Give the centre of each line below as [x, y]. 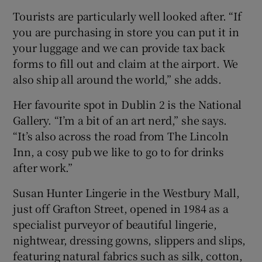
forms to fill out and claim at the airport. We [126, 63]
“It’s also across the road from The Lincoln [121, 136]
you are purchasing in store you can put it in [126, 32]
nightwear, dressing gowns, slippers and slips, [130, 240]
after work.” [43, 168]
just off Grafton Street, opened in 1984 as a [121, 208]
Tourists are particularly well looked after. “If [127, 16]
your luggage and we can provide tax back [119, 48]
